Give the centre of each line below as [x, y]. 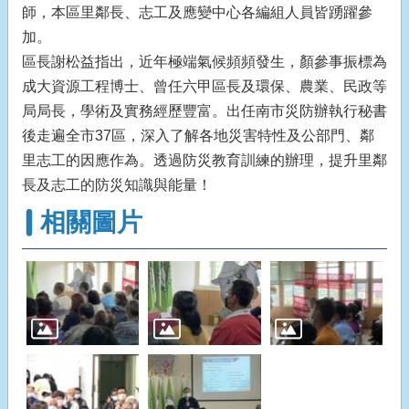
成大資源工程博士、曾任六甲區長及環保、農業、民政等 [204, 86]
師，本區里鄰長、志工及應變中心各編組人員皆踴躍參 [197, 12]
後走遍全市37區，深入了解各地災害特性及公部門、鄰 [198, 136]
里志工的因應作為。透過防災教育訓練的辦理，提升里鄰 [204, 160]
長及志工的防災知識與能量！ [117, 185]
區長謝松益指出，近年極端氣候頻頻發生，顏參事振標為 [204, 62]
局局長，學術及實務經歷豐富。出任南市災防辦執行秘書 [204, 111]
